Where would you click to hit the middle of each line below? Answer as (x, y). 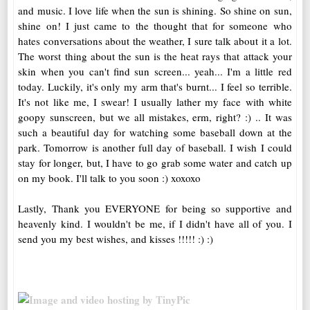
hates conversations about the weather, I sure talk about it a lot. (155, 40)
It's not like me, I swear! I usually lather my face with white (155, 101)
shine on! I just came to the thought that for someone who (155, 25)
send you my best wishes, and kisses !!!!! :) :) (116, 238)
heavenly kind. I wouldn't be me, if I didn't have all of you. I (155, 223)
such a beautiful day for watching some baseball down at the (155, 132)
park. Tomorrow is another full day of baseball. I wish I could (155, 147)
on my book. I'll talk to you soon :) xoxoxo (110, 177)
